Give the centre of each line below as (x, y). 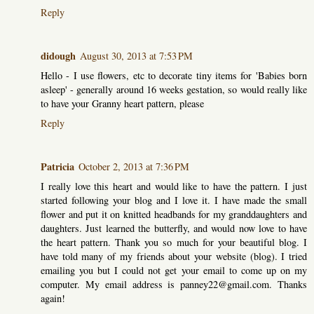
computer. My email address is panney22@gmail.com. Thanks (174, 284)
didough (58, 55)
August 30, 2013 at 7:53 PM (136, 55)
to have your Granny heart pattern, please (122, 103)
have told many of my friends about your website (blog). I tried (174, 256)
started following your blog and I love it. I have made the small (174, 200)
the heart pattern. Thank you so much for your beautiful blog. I (174, 242)
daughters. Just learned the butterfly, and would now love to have (174, 228)
